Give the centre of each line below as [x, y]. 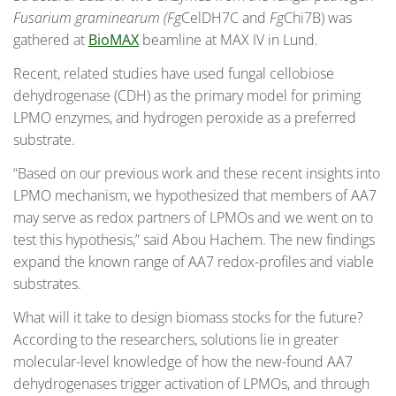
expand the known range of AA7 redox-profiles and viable [194, 261]
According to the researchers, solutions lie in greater [176, 339]
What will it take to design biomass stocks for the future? [188, 317]
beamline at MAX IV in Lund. [228, 40]
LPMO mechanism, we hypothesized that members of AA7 [195, 195]
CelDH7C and [225, 18]
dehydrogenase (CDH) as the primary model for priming [187, 96]
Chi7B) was [318, 18]
